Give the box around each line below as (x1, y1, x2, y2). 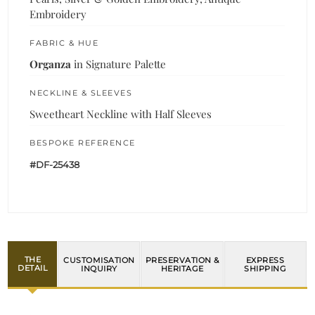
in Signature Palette (71, 56, 167, 71)
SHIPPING (244, 263, 287, 274)
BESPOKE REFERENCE (30, 137, 136, 148)
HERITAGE (160, 263, 204, 274)
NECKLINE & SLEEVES (30, 87, 133, 98)
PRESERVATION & (145, 255, 219, 265)
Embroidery (30, 6, 87, 21)
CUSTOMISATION (63, 255, 135, 265)
